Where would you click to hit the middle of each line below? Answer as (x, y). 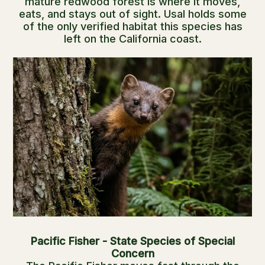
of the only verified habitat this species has (132, 26)
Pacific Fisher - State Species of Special (132, 241)
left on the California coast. (132, 38)
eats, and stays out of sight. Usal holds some (132, 14)
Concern (132, 253)
